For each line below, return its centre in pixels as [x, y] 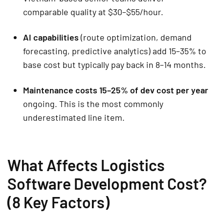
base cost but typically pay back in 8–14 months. [114, 64]
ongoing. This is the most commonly [93, 103]
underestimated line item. [74, 117]
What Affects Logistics [86, 164]
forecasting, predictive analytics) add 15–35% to [115, 51]
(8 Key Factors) [58, 202]
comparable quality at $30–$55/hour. [93, 11]
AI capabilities [51, 37]
